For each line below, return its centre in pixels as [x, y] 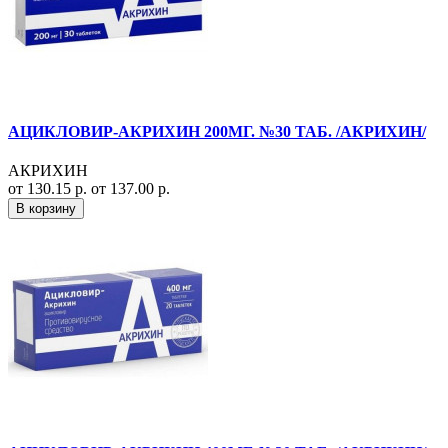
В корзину [46, 209]
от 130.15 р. [49, 189]
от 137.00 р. [130, 189]
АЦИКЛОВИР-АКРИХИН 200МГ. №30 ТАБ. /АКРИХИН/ [217, 131]
